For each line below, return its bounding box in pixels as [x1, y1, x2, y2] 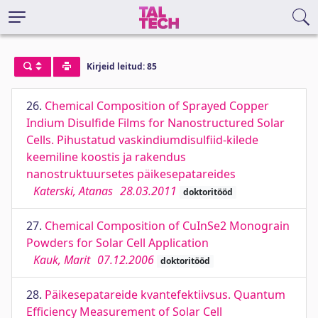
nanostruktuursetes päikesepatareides [26, 166, 236, 182]
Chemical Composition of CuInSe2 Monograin [45, 218, 290, 234]
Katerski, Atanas [33, 183, 113, 199]
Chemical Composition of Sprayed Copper [45, 98, 269, 114]
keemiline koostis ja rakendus [26, 149, 186, 165]
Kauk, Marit [33, 252, 90, 268]
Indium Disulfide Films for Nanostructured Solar [26, 115, 285, 131]
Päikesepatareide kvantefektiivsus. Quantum [45, 287, 285, 302]
